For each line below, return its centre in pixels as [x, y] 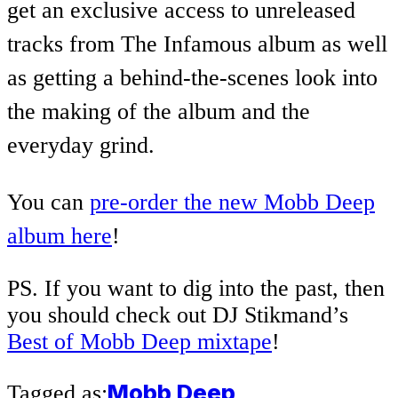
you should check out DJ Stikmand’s [178, 315]
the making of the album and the [159, 112]
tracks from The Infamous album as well [197, 44]
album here [60, 235]
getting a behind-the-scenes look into [202, 78]
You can [48, 202]
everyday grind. [81, 146]
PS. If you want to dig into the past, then [196, 289]
